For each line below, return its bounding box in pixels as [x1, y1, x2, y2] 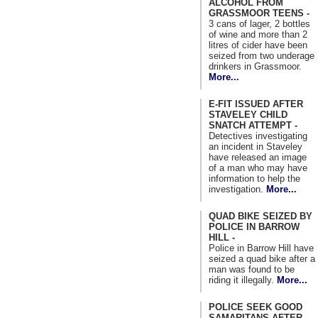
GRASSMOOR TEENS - [209, 7, 309, 18]
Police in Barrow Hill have [209, 242, 314, 253]
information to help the [209, 172, 300, 184]
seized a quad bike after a [209, 253, 315, 264]
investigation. [209, 183, 266, 194]
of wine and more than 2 [209, 28, 307, 40]
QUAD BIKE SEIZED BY [209, 210, 312, 221]
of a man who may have [209, 162, 307, 173]
